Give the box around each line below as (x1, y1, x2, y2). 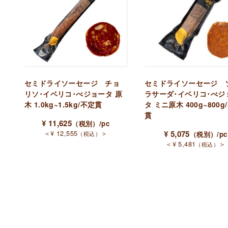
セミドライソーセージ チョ (24, 78, 120, 89)
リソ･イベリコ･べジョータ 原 (24, 89, 122, 99)
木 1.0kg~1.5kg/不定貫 (24, 99, 102, 110)
